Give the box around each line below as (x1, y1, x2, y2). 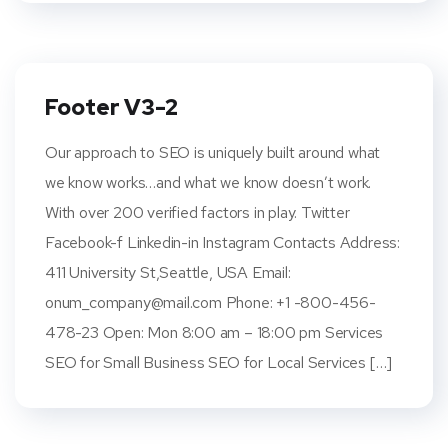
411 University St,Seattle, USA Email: (45, 262, 291, 283)
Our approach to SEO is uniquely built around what (45, 142, 381, 163)
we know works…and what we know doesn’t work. (45, 172, 372, 193)
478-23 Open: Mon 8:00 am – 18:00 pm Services (45, 322, 384, 343)
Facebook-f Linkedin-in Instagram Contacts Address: (45, 232, 400, 253)
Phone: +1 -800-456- (221, 292, 376, 313)
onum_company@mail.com (45, 292, 222, 313)
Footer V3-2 (45, 93, 178, 122)
